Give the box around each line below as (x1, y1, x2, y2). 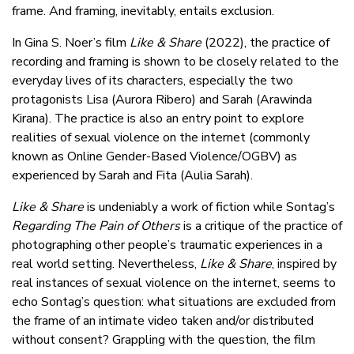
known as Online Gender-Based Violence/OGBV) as (12, 148, 297, 166)
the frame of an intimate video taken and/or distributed (12, 312, 314, 330)
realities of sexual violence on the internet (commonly (12, 129, 310, 147)
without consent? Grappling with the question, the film (12, 331, 315, 349)
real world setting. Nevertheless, (12, 255, 200, 273)
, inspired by (272, 255, 337, 273)
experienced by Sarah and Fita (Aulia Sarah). (12, 167, 253, 185)
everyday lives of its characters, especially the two (12, 72, 293, 90)
